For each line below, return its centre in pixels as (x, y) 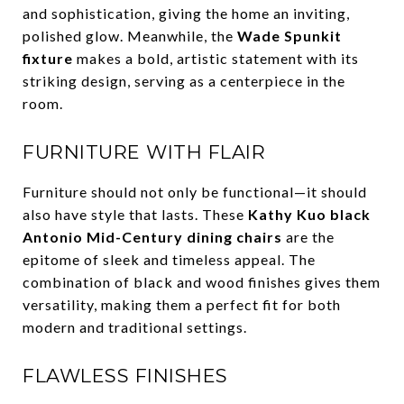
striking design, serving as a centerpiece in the (184, 81)
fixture (48, 58)
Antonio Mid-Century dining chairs (152, 237)
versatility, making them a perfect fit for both (182, 304)
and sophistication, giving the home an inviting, (186, 13)
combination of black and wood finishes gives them (202, 282)
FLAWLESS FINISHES (125, 376)
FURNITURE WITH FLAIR (144, 152)
